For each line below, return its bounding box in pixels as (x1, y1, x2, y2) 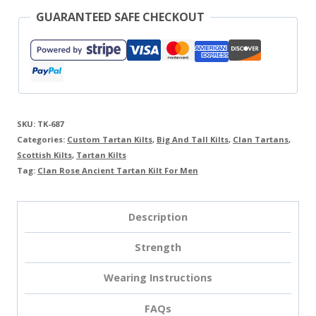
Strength (135, 240, 181, 254)
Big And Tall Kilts (157, 134, 229, 145)
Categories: (17, 134, 67, 145)
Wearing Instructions (104, 271, 212, 285)
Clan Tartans (233, 134, 288, 145)
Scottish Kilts (17, 150, 72, 161)
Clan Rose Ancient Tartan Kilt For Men (37, 165, 198, 176)
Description (128, 209, 188, 224)
